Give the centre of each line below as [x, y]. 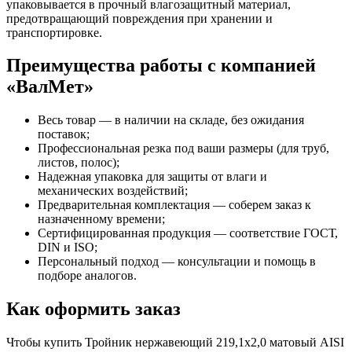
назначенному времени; [101, 219]
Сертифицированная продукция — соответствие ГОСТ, [188, 233]
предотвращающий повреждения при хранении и [139, 18]
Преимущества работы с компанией [161, 66]
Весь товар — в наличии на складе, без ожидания [171, 120]
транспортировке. [54, 32]
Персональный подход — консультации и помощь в [177, 262]
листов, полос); [79, 163]
